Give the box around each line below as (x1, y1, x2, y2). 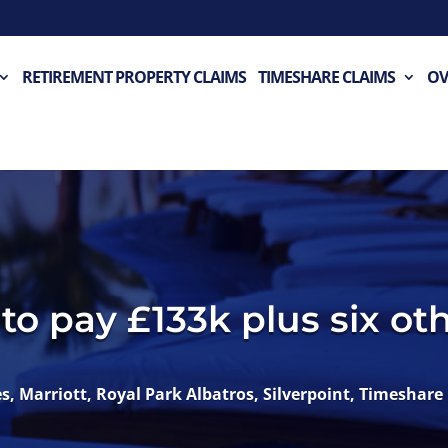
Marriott (19, 382, 88, 405)
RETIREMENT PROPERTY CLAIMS (22, 66, 246, 88)
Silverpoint (263, 382, 351, 405)
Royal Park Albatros (96, 382, 255, 405)
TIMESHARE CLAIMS (258, 66, 395, 88)
